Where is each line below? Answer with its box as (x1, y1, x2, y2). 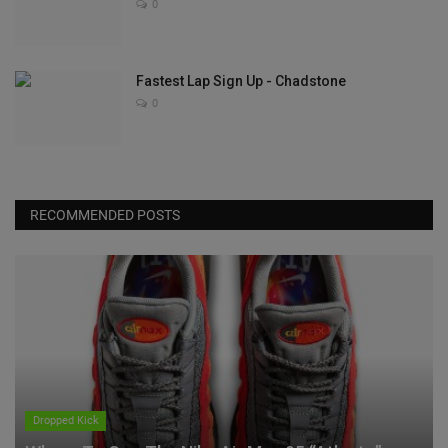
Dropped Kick (32, 414, 99, 428)
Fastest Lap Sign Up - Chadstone (136, 73, 346, 90)
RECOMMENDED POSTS (30, 207, 180, 224)
